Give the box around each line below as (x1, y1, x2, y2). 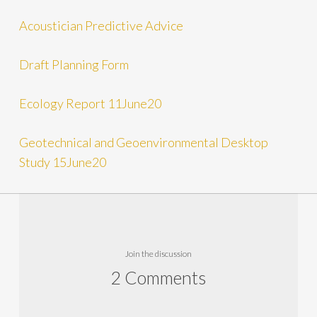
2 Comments (110, 266, 207, 288)
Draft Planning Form (18, 56, 129, 72)
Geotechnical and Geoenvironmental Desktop (18, 134, 268, 150)
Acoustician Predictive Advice (18, 17, 183, 33)
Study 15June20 (18, 154, 106, 170)
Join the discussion (125, 248, 192, 259)
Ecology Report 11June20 (18, 95, 161, 111)
